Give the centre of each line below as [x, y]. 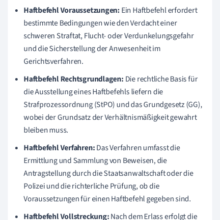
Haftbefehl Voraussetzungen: [72, 10]
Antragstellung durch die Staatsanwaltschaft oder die [109, 173]
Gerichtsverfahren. [54, 61]
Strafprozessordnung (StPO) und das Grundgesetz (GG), [113, 104]
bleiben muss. [46, 130]
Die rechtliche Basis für [161, 79]
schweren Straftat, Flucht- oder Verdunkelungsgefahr [109, 36]
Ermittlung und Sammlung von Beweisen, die [95, 160]
